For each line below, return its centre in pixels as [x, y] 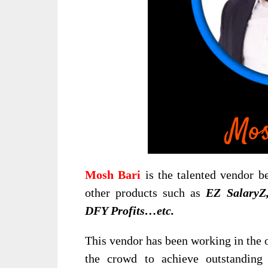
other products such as [146, 193]
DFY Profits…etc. [130, 211]
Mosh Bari [113, 175]
